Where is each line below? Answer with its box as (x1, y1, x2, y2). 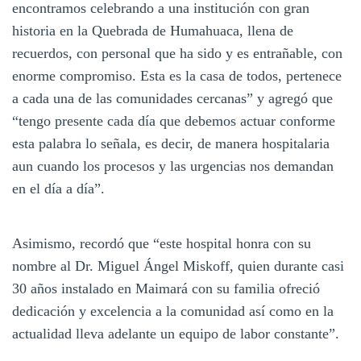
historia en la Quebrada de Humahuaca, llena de (12, 22, 293, 39)
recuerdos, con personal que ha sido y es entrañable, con (12, 44, 342, 61)
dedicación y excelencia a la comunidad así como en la (12, 302, 334, 319)
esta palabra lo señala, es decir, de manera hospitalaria (12, 135, 330, 151)
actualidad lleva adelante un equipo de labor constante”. (12, 325, 339, 342)
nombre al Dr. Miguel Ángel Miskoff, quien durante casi (12, 257, 344, 274)
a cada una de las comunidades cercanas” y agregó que (12, 89, 333, 106)
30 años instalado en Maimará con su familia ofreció (12, 280, 320, 297)
